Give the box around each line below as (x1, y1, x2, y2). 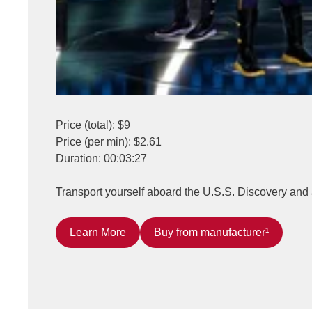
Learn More (70, 226, 126, 238)
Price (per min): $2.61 (56, 135, 162, 148)
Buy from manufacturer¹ (154, 226, 269, 238)
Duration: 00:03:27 (56, 152, 147, 164)
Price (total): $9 (56, 118, 130, 131)
